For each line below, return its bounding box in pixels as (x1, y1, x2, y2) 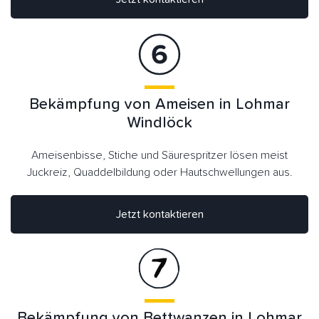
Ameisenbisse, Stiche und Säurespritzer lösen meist (31, 149, 288, 161)
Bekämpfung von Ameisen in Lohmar (29, 96, 290, 113)
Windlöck (127, 115, 192, 131)
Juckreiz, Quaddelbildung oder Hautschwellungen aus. (26, 166, 293, 178)
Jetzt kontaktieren (115, 208, 204, 220)
